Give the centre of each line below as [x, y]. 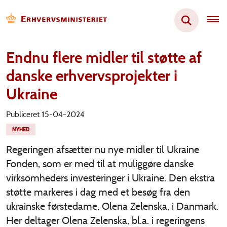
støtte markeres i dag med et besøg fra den [98, 192]
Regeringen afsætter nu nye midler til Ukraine [103, 149]
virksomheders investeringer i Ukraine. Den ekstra [110, 178]
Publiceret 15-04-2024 [45, 114]
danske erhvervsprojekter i [92, 76]
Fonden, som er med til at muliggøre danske [100, 164]
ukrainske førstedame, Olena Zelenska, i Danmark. [112, 206]
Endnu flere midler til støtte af [104, 58]
